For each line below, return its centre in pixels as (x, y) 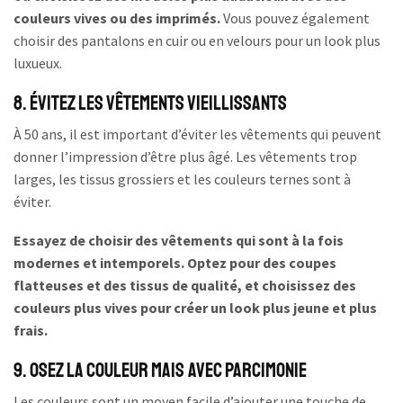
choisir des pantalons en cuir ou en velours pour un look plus (197, 40)
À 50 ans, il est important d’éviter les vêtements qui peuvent (197, 134)
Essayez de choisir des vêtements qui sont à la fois (179, 241)
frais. (31, 331)
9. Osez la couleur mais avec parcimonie (160, 370)
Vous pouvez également (295, 18)
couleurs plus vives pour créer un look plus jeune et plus (195, 308)
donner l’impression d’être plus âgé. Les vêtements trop (185, 156)
